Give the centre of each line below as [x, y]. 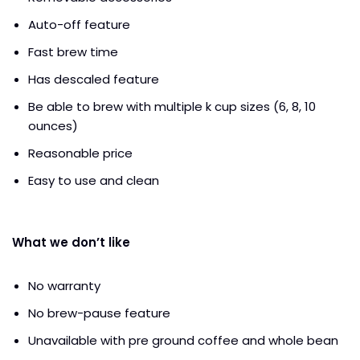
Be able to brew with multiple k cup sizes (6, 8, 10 [172, 107]
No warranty [66, 286]
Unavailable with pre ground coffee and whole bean [183, 341]
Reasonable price [80, 153]
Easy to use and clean [94, 181]
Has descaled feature [95, 80]
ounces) [53, 126]
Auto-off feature [79, 25]
